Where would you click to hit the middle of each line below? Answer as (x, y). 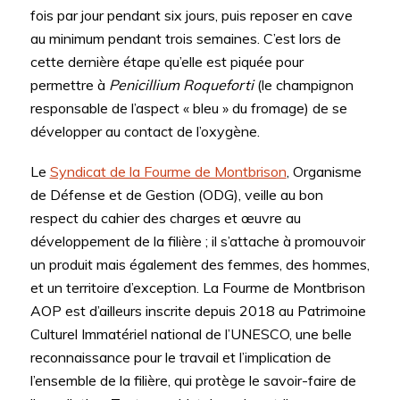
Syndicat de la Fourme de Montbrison (168, 172)
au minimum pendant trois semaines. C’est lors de (185, 38)
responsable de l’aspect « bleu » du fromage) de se (188, 108)
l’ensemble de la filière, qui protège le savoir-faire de (193, 381)
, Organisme (324, 172)
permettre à (69, 84)
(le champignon (303, 84)
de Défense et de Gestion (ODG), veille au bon (176, 195)
